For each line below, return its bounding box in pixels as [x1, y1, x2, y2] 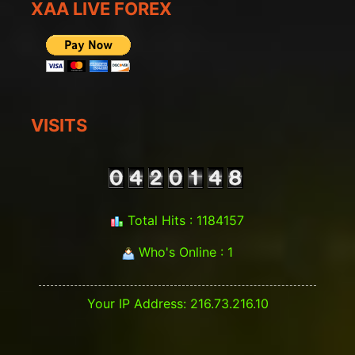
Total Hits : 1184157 [124, 212, 244, 229]
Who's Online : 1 [135, 244, 233, 261]
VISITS [31, 115, 87, 136]
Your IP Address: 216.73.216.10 [86, 296, 269, 312]
